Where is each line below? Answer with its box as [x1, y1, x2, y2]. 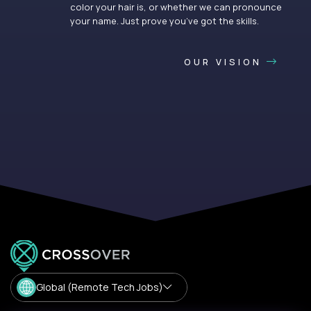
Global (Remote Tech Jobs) [36, 280, 163, 294]
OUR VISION [184, 56, 267, 69]
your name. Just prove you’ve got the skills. [70, 15, 259, 28]
